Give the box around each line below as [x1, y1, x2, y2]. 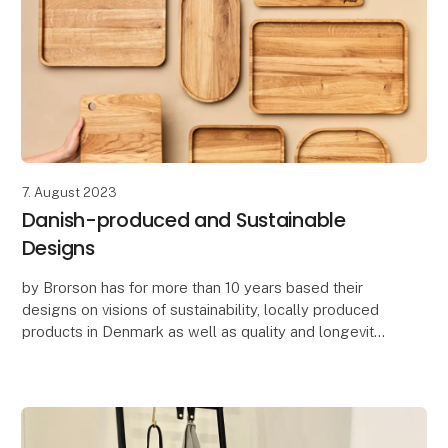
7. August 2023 [21, 184, 117, 200]
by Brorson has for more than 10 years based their [21, 278, 363, 296]
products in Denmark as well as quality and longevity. [21, 322, 384, 340]
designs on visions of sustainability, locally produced [21, 300, 379, 318]
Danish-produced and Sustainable [21, 205, 346, 234]
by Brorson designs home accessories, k [21, 366, 301, 384]
